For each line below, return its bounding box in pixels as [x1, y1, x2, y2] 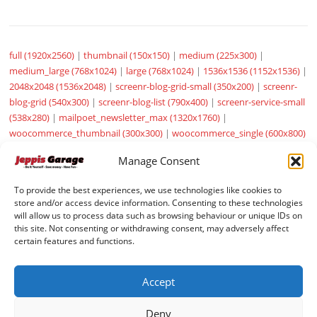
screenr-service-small [217, 96, 306, 109]
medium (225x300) [179, 49, 258, 62]
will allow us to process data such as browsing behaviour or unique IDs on [14, 209, 302, 221]
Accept [142, 274, 175, 289]
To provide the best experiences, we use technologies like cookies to [14, 184, 282, 196]
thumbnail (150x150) [83, 49, 171, 62]
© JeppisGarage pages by [9, 262, 123, 276]
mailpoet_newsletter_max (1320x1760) [59, 111, 221, 125]
